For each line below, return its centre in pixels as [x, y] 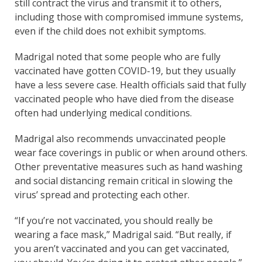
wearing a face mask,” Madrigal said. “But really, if [123, 234]
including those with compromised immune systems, [129, 17]
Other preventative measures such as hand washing [129, 166]
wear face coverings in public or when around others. [131, 152]
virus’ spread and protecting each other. [102, 194]
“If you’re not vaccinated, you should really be [114, 220]
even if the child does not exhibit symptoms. [110, 31]
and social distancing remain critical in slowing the [124, 180]
